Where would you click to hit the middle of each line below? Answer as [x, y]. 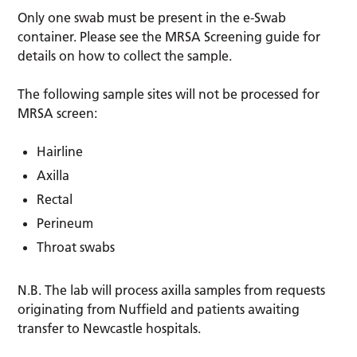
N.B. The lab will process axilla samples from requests [172, 290]
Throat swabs [76, 247]
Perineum [65, 223]
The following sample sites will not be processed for [169, 94]
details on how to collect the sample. [125, 55]
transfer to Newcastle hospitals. [110, 328]
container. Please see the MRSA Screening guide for [169, 36]
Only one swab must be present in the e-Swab [152, 17]
